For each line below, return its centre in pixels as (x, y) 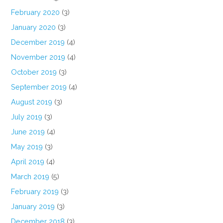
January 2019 (33, 207)
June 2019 (28, 132)
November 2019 (38, 57)
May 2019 (27, 147)
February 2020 (36, 12)
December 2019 (38, 42)
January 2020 (34, 27)
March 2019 (30, 177)
